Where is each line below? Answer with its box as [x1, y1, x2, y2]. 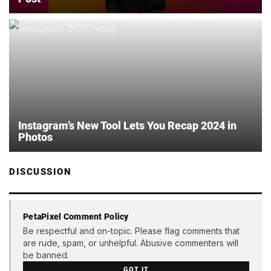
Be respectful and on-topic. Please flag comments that [23, 226, 240, 237]
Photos [18, 130, 53, 143]
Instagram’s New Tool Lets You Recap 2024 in [18, 119, 237, 132]
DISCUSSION [9, 166, 71, 177]
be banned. [23, 250, 69, 261]
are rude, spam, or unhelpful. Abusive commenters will [23, 238, 238, 249]
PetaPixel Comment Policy [23, 212, 129, 222]
